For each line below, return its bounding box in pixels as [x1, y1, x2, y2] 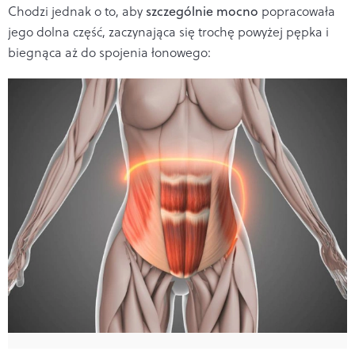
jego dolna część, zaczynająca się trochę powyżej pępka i [8, 22, 329, 40]
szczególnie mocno [146, 2, 258, 20]
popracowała [258, 2, 335, 20]
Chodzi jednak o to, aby [8, 2, 146, 20]
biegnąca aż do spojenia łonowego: [8, 43, 211, 61]
